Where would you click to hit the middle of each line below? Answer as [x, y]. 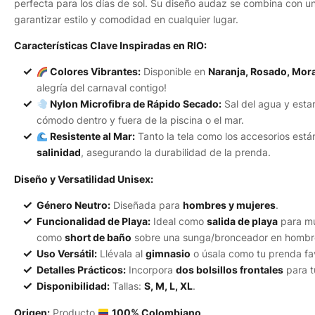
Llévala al [121, 254]
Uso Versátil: [67, 254]
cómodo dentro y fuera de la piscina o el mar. [140, 120]
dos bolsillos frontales [230, 270]
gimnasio [168, 254]
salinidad [59, 153]
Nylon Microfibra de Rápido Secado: [134, 104]
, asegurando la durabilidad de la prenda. [176, 153]
